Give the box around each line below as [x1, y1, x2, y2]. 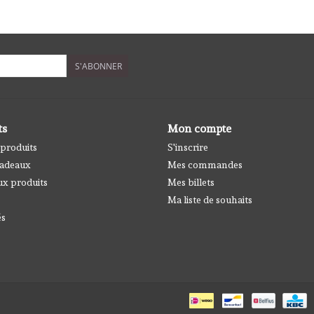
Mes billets [168, 177, 214, 188]
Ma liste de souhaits [168, 194, 252, 205]
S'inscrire [168, 142, 208, 153]
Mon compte [168, 122, 231, 135]
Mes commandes [168, 159, 243, 170]
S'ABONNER [75, 60, 122, 72]
